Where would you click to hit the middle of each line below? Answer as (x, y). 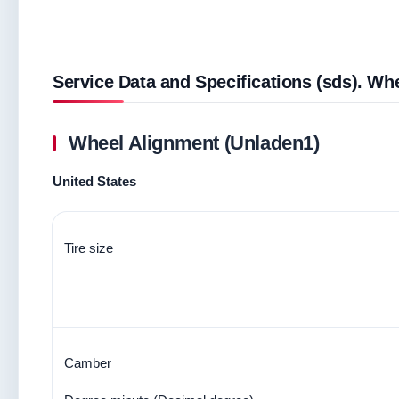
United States (94, 181)
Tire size (89, 248)
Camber (88, 363)
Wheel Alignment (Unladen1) (194, 143)
